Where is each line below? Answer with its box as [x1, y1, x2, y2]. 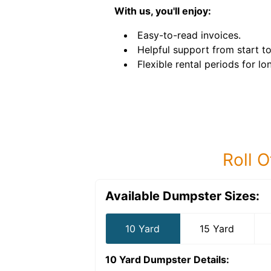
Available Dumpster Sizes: [105, 189, 260, 203]
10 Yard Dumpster [105, 253, 191, 266]
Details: [191, 253, 229, 266]
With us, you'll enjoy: [114, 5, 211, 17]
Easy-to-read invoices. [137, 29, 241, 41]
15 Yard [200, 223, 235, 235]
